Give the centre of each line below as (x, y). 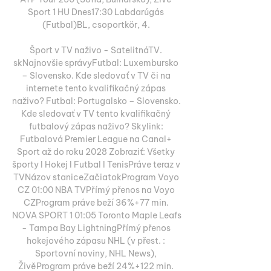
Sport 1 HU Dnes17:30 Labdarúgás (96, 12)
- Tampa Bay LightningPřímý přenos (96, 228)
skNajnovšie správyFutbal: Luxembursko (96, 63)
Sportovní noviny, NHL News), (96, 253)
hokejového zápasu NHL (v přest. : (96, 240)
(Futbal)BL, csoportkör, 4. (97, 24)
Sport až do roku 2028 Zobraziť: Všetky (96, 152)
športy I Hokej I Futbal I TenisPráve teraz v (96, 164)
